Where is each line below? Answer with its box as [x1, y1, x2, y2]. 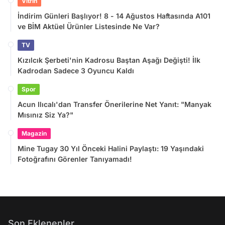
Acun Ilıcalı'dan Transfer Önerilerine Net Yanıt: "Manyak [18, 100, 211, 109]
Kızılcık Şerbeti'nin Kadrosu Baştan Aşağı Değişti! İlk [18, 56, 200, 65]
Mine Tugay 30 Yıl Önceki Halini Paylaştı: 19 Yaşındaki [18, 144, 204, 153]
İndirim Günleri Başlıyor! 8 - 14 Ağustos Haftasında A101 [18, 12, 210, 21]
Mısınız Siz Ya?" [18, 110, 73, 120]
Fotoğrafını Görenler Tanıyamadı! [18, 155, 132, 164]
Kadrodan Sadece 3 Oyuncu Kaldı [18, 66, 134, 75]
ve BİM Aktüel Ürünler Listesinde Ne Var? [18, 22, 160, 31]
